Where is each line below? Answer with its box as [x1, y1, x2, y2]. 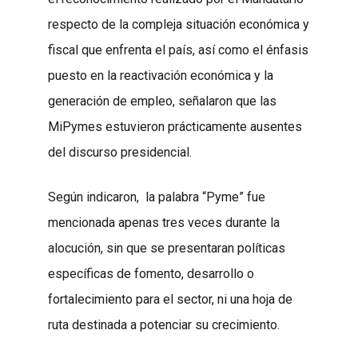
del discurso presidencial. [48, 145, 192, 161]
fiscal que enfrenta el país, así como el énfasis [48, 42, 308, 58]
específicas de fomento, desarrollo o [48, 266, 254, 282]
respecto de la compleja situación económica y [48, 17, 309, 33]
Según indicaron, [48, 189, 139, 205]
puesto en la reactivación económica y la [48, 68, 273, 84]
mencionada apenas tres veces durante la [48, 215, 280, 231]
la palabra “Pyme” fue [145, 189, 265, 205]
